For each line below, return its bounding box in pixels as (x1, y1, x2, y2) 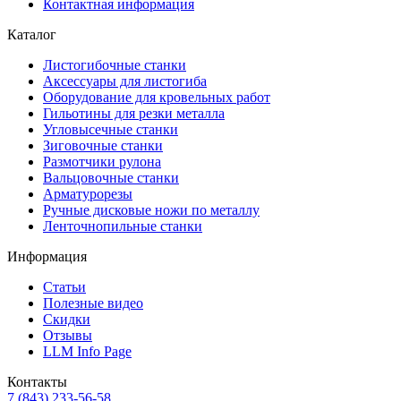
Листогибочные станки (43, 56, 186, 73)
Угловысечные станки (43, 121, 178, 137)
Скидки (43, 311, 90, 327)
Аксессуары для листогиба (43, 73, 207, 89)
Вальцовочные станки (43, 169, 179, 185)
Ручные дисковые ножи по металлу (43, 201, 260, 218)
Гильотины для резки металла (43, 105, 225, 121)
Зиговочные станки (43, 137, 163, 153)
